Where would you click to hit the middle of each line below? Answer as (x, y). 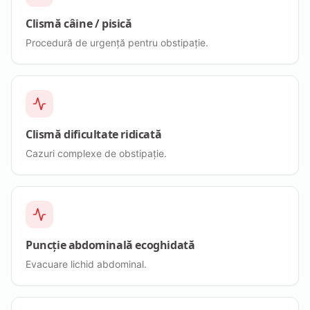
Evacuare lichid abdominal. (86, 264)
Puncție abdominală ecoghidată (110, 245)
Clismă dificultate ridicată (94, 134)
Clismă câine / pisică (79, 23)
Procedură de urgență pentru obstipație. (117, 42)
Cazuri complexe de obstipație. (96, 153)
